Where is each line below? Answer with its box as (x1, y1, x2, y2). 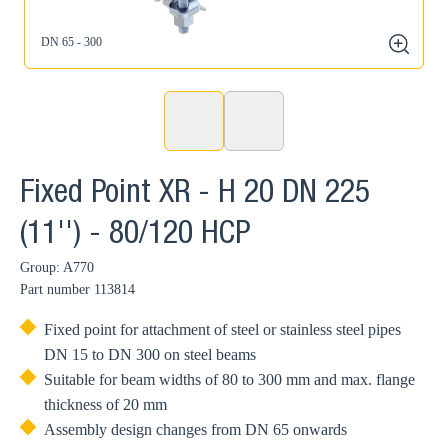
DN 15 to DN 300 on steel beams (44, 346, 256, 363)
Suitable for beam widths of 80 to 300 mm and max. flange (44, 371, 415, 388)
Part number (20, 282, 90, 297)
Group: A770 (20, 260, 94, 275)
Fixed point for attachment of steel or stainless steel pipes (44, 321, 401, 338)
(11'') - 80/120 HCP (20, 220, 250, 252)
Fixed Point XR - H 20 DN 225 (20, 179, 370, 211)
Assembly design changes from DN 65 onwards (44, 421, 347, 438)
